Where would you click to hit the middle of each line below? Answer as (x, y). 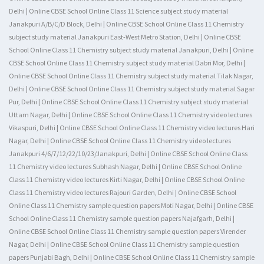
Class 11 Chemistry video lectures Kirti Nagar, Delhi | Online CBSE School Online (127, 179)
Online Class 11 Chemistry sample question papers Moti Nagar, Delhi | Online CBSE (131, 205)
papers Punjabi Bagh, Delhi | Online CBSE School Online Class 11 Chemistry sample (132, 257)
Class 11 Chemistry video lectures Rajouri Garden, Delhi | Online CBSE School (123, 192)
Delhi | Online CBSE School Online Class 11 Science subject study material (118, 11)
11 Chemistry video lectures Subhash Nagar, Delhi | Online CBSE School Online (125, 166)
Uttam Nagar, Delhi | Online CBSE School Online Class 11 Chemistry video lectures (131, 115)
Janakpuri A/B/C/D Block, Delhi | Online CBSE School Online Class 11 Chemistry (126, 24)
